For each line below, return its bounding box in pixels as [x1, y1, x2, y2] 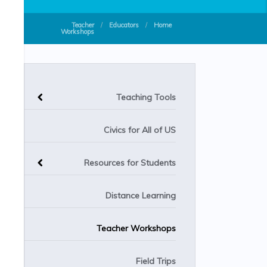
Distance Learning [105, 190, 176, 201]
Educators [109, 21, 139, 29]
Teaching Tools [116, 92, 176, 103]
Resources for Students [84, 157, 176, 168]
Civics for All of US [104, 125, 176, 135]
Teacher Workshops [97, 223, 176, 234]
